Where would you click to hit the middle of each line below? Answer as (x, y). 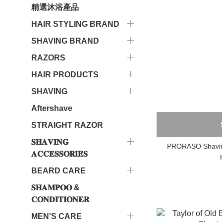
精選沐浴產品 (55, 7)
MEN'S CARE (56, 216)
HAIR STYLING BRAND (75, 24)
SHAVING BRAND (65, 41)
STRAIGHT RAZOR (67, 125)
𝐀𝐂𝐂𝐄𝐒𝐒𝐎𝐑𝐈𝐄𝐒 (59, 154)
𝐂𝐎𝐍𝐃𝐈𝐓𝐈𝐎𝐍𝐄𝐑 (60, 199)
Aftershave (52, 108)
